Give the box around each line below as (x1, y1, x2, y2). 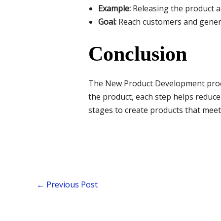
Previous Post (44, 179, 98, 190)
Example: (98, 3, 131, 14)
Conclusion (88, 42, 187, 66)
